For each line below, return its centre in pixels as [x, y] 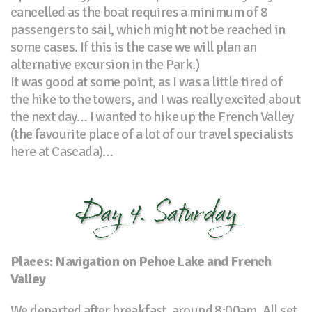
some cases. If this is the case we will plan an [134, 47]
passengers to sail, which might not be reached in [148, 30]
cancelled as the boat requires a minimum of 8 [139, 13]
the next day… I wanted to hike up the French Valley [152, 117]
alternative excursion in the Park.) [105, 65]
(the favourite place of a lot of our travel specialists [152, 134]
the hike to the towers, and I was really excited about [156, 100]
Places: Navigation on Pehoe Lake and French [141, 262]
